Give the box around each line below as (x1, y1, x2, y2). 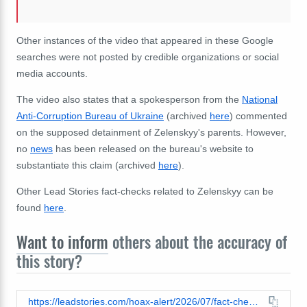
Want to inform (16, 230, 108, 254)
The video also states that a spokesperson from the (16, 94, 242, 106)
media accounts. (16, 68, 88, 79)
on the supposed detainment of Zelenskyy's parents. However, (16, 127, 286, 138)
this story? (16, 249, 82, 273)
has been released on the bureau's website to (53, 143, 254, 155)
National (242, 94, 278, 106)
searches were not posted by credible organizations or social (16, 51, 279, 63)
